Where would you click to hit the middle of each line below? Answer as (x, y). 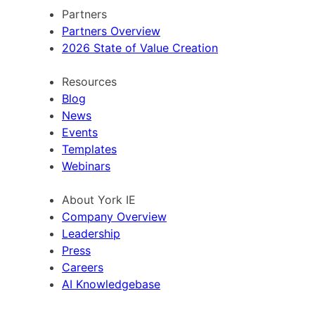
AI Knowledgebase (111, 284)
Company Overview (114, 217)
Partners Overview (111, 31)
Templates (89, 149)
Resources (89, 82)
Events (80, 133)
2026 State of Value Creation (140, 48)
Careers (83, 268)
